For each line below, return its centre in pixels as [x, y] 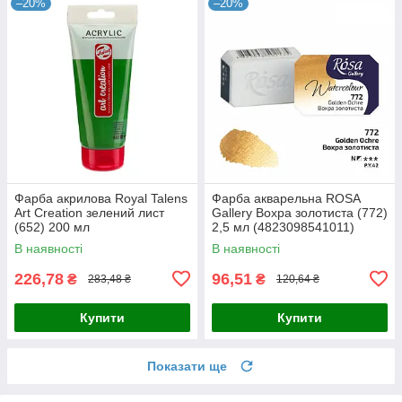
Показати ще [187, 366]
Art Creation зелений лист [89, 212]
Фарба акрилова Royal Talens [101, 198]
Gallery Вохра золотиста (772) [300, 212]
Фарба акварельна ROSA [286, 198]
